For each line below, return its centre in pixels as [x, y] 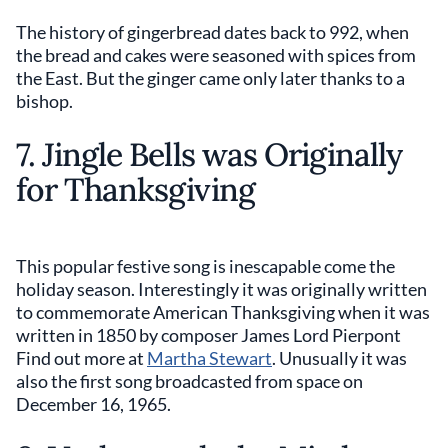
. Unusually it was [339, 357]
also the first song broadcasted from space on [189, 380]
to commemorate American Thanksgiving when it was [223, 311]
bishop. [44, 100]
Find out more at [81, 357]
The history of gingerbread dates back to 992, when [212, 31]
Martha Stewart [209, 357]
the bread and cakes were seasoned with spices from [216, 54]
